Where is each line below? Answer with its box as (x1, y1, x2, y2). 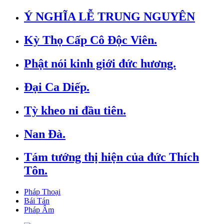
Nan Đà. (24, 127, 65, 140)
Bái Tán (24, 196, 49, 205)
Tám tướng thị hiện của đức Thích (24, 150, 199, 164)
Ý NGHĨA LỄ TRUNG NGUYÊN (24, 10, 195, 23)
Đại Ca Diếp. (24, 80, 89, 93)
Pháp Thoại (24, 187, 60, 196)
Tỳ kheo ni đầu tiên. (24, 103, 126, 117)
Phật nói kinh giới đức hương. (24, 56, 176, 70)
